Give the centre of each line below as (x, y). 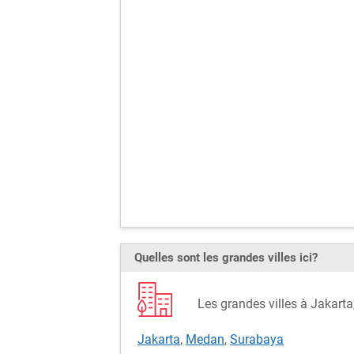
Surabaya (257, 339)
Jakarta (159, 339)
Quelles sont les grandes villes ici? (226, 258)
